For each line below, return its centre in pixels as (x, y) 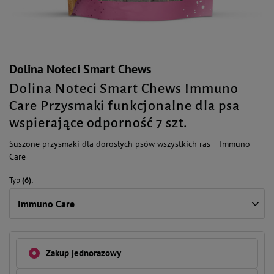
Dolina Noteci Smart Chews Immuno (124, 89)
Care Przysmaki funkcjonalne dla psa (124, 106)
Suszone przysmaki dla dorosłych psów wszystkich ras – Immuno (130, 144)
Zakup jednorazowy (83, 253)
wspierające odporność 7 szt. (98, 123)
